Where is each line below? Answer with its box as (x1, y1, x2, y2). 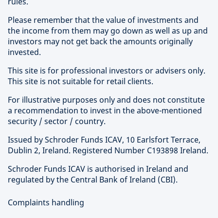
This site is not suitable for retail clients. (8, 76, 153, 87)
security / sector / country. (8, 116, 106, 127)
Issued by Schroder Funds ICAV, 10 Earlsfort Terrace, (8, 134, 200, 145)
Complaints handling (8, 197, 84, 208)
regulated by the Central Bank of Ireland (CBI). (8, 174, 178, 185)
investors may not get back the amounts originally (8, 36, 193, 47)
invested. (8, 47, 41, 57)
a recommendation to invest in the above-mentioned (8, 105, 202, 116)
